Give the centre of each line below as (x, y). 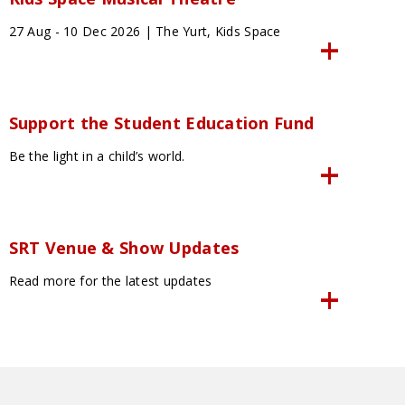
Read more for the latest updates (110, 281)
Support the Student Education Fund (161, 123)
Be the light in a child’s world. (97, 156)
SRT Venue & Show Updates (124, 248)
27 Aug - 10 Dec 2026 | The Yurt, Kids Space (145, 32)
